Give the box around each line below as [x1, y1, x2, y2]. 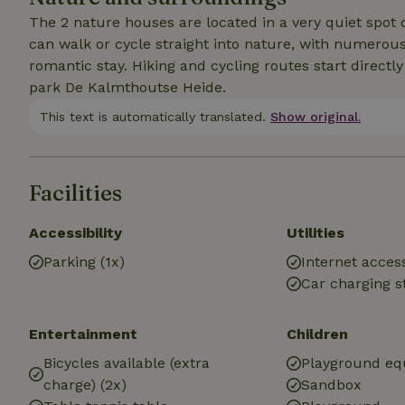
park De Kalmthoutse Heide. [29, 79, 226, 96]
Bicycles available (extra [43, 354, 210, 372]
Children [287, 325, 349, 343]
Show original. [270, 109, 361, 124]
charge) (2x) [43, 376, 127, 393]
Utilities [287, 224, 345, 241]
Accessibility [29, 224, 122, 241]
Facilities [29, 180, 122, 206]
